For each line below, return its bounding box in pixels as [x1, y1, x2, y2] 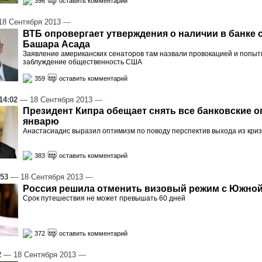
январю [23, 116, 59, 127]
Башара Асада [23, 39, 90, 49]
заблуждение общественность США [23, 57, 142, 66]
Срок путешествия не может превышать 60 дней [23, 194, 185, 203]
